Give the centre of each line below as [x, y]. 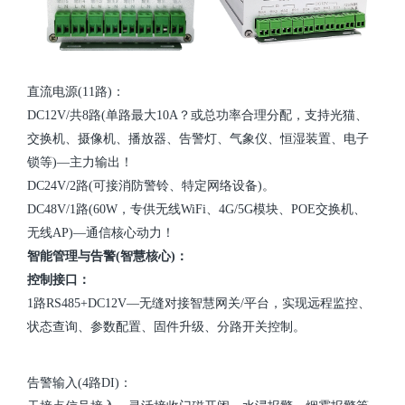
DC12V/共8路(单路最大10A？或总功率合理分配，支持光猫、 [198, 115]
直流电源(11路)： [76, 91]
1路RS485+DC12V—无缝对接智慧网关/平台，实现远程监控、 [199, 303]
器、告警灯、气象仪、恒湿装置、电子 [261, 138]
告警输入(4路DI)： [80, 382]
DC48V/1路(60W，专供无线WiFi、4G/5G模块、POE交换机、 [197, 209]
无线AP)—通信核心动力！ [101, 232]
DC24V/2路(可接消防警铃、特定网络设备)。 [151, 185]
